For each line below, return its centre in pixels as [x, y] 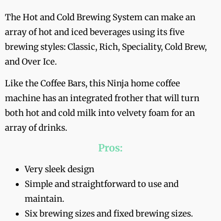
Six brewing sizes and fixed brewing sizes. [109, 214]
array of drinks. [36, 128]
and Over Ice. [31, 61]
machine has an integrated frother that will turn [102, 98]
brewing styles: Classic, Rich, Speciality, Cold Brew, [106, 47]
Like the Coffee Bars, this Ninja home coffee [92, 83]
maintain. [44, 199]
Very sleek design [60, 169]
